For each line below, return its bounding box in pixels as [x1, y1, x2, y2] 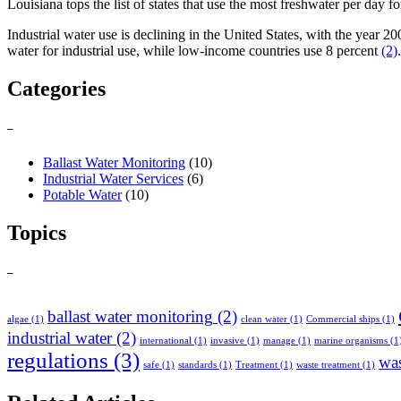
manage [263, 336, 295, 346]
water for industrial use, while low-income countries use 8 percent [7, 42, 381, 58]
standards [178, 360, 217, 371]
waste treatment [296, 360, 360, 371]
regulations [7, 348, 108, 373]
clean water [241, 314, 287, 325]
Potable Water [43, 187, 122, 203]
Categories [7, 76, 106, 100]
